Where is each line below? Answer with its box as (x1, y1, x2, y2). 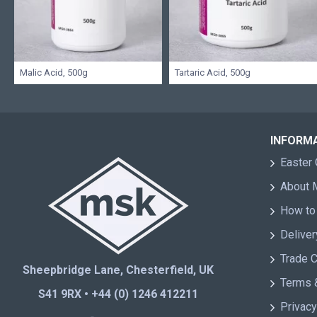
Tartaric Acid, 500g (175, 67, 250, 79)
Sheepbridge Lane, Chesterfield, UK (22, 263, 214, 277)
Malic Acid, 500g (20, 67, 88, 79)
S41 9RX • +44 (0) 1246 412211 (38, 287, 198, 301)
